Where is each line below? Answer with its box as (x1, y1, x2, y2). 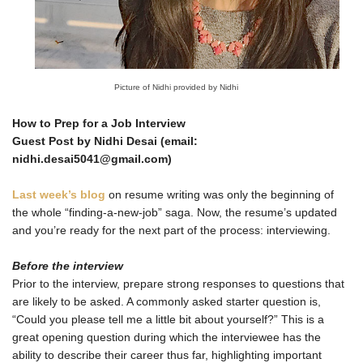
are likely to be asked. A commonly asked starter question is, (12, 295, 321, 309)
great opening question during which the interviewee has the (12, 331, 321, 344)
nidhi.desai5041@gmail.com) (12, 152, 172, 166)
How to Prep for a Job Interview (12, 117, 186, 130)
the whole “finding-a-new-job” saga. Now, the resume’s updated (12, 206, 337, 220)
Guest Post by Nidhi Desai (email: (12, 135, 198, 148)
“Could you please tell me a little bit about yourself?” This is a (12, 313, 324, 327)
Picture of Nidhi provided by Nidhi (113, 83, 238, 92)
